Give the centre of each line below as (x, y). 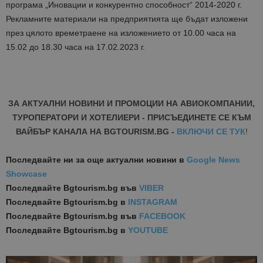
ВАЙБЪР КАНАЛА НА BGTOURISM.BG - (95, 132)
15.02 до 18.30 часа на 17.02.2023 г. (75, 47)
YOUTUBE (148, 230)
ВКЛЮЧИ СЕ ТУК (211, 132)
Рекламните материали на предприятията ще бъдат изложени (127, 19)
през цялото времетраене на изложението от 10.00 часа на (121, 33)
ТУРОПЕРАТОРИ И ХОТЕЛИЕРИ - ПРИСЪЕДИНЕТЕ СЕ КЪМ (131, 118)
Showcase (26, 174)
